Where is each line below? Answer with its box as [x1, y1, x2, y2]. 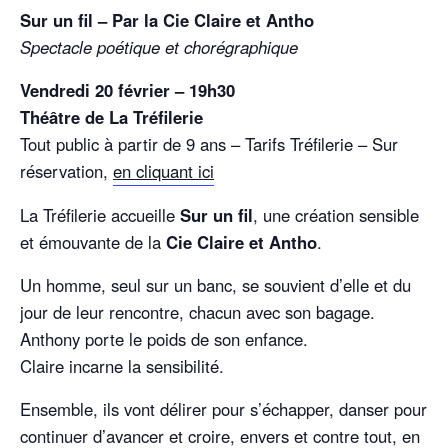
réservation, [20, 159, 113, 184]
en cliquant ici [113, 159, 214, 184]
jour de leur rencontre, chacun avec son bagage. [20, 300, 375, 325]
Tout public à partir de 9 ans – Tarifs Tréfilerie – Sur [20, 132, 398, 157]
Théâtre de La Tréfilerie [20, 105, 203, 130]
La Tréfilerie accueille [20, 203, 180, 228]
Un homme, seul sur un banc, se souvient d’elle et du [20, 273, 411, 298]
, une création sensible [253, 203, 419, 228]
